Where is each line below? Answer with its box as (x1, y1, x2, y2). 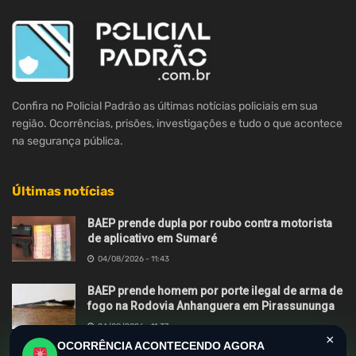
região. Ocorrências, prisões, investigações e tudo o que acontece (12, 117, 342, 130)
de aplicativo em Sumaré (87, 232, 217, 245)
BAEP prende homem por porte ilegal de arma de (87, 284, 342, 297)
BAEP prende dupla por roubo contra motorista (87, 217, 332, 230)
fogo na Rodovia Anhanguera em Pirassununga (87, 300, 335, 312)
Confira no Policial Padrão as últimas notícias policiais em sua (12, 99, 318, 113)
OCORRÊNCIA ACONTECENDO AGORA (57, 339, 265, 352)
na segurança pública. (12, 134, 123, 148)
